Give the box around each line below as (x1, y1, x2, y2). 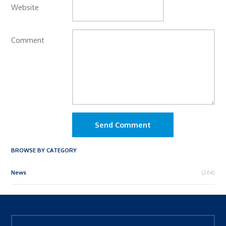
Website (11, 3, 39, 12)
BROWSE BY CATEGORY (11, 146, 77, 154)
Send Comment (95, 120, 151, 130)
